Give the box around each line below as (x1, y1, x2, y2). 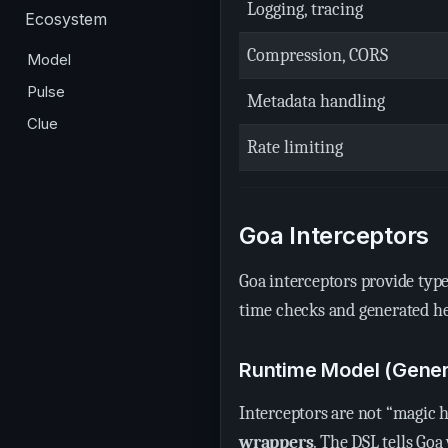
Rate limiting (247, 137, 343, 158)
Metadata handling (247, 91, 385, 112)
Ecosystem (25, 9, 107, 29)
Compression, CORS (247, 45, 388, 66)
